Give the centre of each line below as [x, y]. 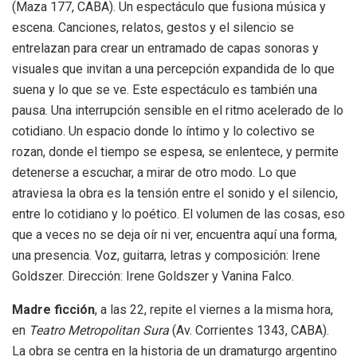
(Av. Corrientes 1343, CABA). [249, 331]
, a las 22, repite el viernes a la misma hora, [214, 310]
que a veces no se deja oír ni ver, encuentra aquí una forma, [175, 235]
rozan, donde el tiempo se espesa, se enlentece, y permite [175, 152]
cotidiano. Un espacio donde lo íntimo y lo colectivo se [163, 131]
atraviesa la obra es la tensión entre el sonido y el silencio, [175, 194]
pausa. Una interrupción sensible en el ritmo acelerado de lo [178, 111]
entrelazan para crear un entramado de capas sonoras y [165, 49]
